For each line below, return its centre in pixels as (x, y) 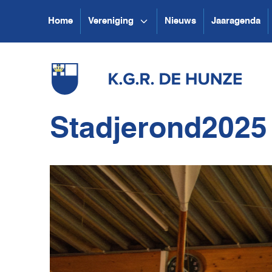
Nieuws (180, 21)
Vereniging (111, 21)
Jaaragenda (236, 21)
